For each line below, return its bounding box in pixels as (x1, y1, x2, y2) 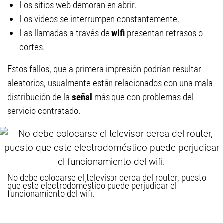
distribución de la (7, 91, 72, 103)
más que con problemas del (94, 91, 194, 103)
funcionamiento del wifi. (7, 188, 95, 199)
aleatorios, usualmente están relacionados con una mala (7, 77, 213, 89)
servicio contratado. (7, 105, 81, 116)
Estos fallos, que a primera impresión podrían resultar (7, 63, 201, 75)
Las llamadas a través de (19, 27, 111, 39)
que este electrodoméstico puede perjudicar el (7, 180, 177, 191)
